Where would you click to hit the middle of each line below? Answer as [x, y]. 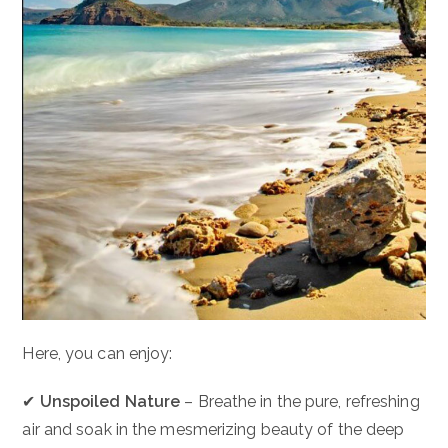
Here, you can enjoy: [97, 353]
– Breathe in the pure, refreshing [300, 401]
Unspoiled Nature [110, 401]
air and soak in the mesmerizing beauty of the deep [213, 429]
